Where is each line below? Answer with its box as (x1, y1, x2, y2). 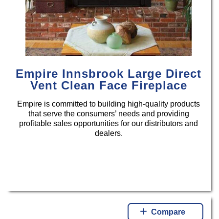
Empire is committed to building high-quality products (17, 100, 200, 109)
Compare (151, 207, 186, 216)
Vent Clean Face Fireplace (30, 79, 187, 92)
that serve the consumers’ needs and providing (28, 109, 189, 118)
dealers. (94, 129, 123, 138)
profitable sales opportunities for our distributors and (19, 119, 198, 128)
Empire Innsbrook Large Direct (16, 67, 202, 81)
